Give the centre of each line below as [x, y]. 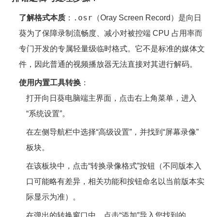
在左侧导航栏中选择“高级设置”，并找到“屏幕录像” [112, 132]
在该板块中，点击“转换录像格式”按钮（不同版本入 [114, 166]
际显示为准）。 [53, 197]
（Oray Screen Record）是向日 [147, 18]
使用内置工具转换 [50, 83]
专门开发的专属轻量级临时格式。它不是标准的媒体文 [112, 49]
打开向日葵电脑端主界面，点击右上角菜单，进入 [111, 98]
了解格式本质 [42, 18]
